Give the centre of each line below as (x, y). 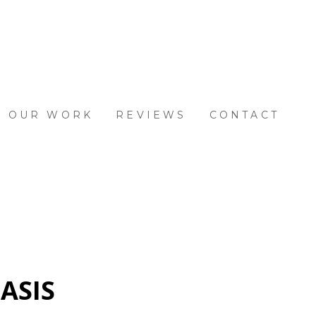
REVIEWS (151, 115)
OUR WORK (51, 115)
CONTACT (244, 115)
